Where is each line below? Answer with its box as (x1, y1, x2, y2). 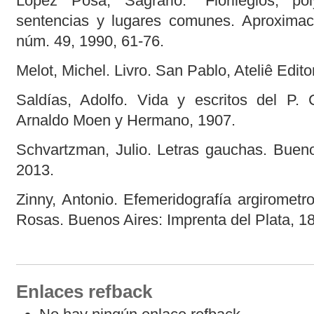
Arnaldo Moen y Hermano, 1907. (15, 111, 235, 130)
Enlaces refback (15, 282, 152, 302)
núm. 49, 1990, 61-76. (15, 32, 164, 50)
